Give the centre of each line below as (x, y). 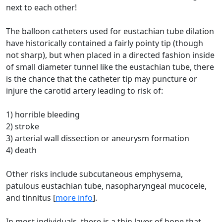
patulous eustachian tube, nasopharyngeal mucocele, (106, 186)
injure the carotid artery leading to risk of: (84, 90)
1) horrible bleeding (43, 114)
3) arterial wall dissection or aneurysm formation (98, 138)
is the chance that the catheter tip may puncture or (102, 79)
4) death (21, 150)
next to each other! (41, 7)
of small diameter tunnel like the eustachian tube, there (110, 67)
